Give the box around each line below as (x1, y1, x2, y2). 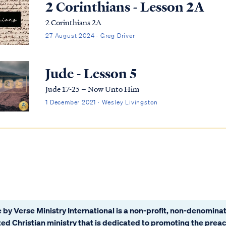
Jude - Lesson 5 (45, 65, 137, 83)
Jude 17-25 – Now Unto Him (45, 83, 140, 95)
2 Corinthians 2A (45, 17, 102, 28)
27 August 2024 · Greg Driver (45, 31, 135, 40)
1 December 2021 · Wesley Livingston (45, 98, 158, 107)
